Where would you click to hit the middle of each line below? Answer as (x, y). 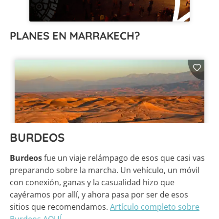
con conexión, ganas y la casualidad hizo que (92, 183)
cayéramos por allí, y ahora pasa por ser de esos (99, 195)
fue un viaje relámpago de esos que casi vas (123, 158)
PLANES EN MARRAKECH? (75, 36)
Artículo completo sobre (155, 207)
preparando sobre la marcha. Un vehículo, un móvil (105, 170)
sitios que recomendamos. (60, 207)
